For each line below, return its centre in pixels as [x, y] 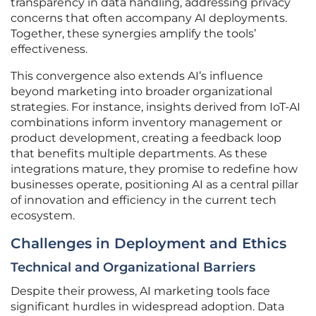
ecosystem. [43, 216]
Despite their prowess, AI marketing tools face [140, 291]
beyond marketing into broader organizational [141, 92]
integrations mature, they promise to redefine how [154, 169]
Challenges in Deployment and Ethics [148, 244]
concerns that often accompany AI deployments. [149, 18]
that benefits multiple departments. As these [139, 154]
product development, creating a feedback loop [146, 138]
